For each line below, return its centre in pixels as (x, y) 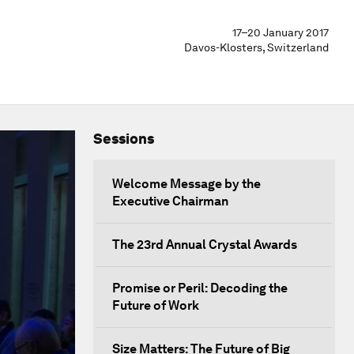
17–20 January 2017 (281, 32)
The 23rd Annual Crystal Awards (205, 245)
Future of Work (156, 305)
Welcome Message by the (186, 184)
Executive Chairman (170, 201)
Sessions (124, 139)
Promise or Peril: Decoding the (200, 288)
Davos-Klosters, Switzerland (256, 47)
